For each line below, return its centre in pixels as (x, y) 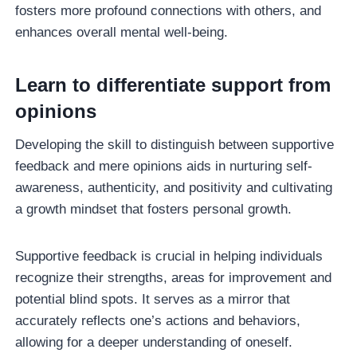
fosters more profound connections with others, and (169, 10)
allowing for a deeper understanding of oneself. (154, 342)
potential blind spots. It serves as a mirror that (153, 299)
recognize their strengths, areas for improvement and (174, 277)
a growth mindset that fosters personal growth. (154, 209)
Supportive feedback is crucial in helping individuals (169, 256)
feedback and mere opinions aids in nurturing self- (164, 166)
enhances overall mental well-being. (122, 32)
